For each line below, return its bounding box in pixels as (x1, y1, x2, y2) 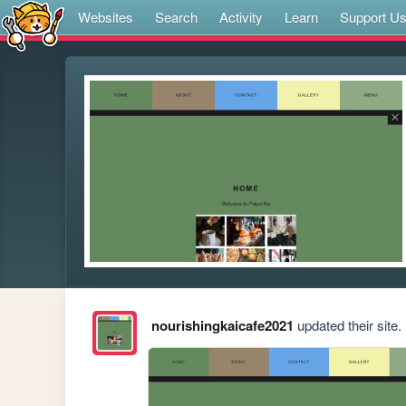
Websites (78, 7, 133, 26)
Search (155, 7, 198, 26)
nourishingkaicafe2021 (150, 315, 294, 336)
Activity (219, 7, 263, 26)
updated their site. (293, 315, 401, 335)
